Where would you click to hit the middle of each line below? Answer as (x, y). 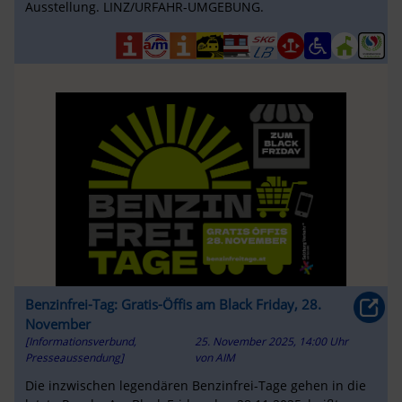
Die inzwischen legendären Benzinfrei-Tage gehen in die (195, 386)
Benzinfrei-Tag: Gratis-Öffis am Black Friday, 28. (173, 304)
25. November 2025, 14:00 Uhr (272, 341)
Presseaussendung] (74, 357)
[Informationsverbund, (80, 341)
